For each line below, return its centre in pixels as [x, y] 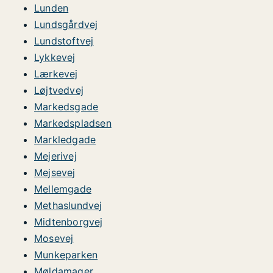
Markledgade [65, 140]
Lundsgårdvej [66, 24]
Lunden [51, 8]
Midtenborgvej [69, 222]
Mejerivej [55, 156]
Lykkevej [55, 57]
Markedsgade [66, 107]
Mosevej [54, 238]
